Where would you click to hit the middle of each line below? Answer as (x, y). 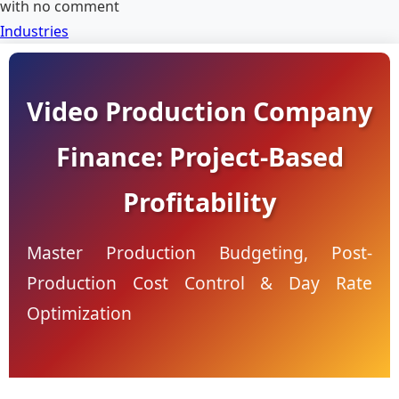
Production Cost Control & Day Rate (199, 283)
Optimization (79, 313)
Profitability (199, 202)
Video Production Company (199, 111)
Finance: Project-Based (199, 156)
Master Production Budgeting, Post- (199, 252)
